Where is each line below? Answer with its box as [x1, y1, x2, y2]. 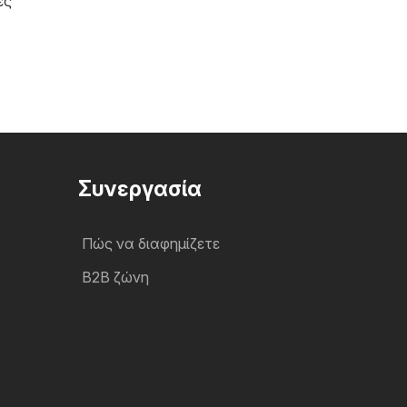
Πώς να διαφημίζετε [82, 234, 220, 253]
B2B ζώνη [82, 268, 149, 287]
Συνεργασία [78, 176, 202, 203]
